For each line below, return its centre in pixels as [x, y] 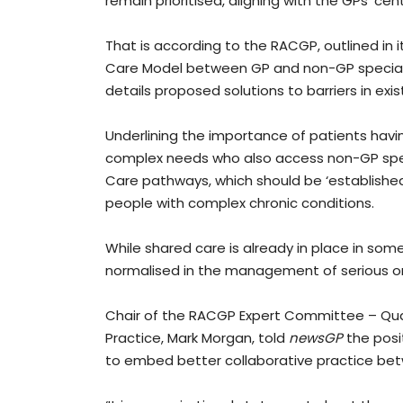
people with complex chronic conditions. [240, 203]
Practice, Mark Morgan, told [197, 338]
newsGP [316, 338]
